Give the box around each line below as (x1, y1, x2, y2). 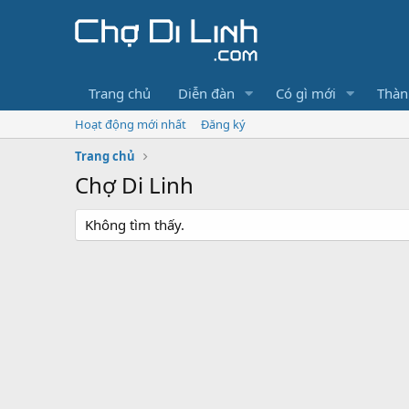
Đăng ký (201, 116, 246, 132)
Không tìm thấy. (85, 215, 184, 234)
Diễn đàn (178, 84, 235, 102)
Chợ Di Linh (75, 170, 194, 200)
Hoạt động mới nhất (75, 116, 186, 132)
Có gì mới (275, 84, 336, 102)
